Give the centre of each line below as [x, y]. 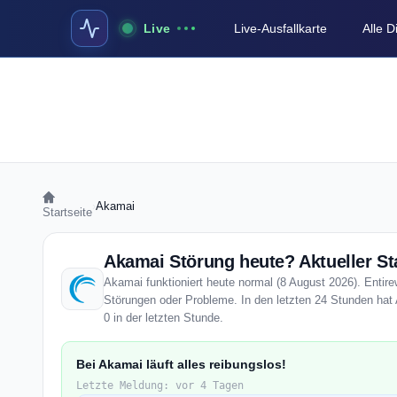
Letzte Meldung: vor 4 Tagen [160, 385]
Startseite [67, 212]
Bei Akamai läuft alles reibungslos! [181, 364]
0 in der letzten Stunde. [163, 318]
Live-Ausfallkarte [281, 28]
